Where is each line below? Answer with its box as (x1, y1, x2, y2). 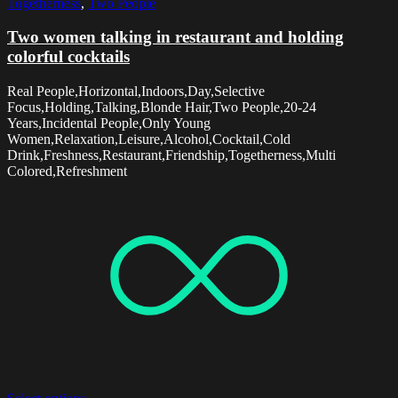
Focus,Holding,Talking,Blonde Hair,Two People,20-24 (7, 99, 316, 115)
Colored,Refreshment (7, 163, 127, 179)
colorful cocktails (7, 47, 130, 67)
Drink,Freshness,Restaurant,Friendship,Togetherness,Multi (7, 147, 336, 163)
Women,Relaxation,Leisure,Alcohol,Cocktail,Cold (7, 131, 291, 147)
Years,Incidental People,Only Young (7, 115, 211, 131)
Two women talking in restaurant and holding (7, 28, 344, 47)
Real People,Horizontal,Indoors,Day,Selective (7, 84, 265, 99)
